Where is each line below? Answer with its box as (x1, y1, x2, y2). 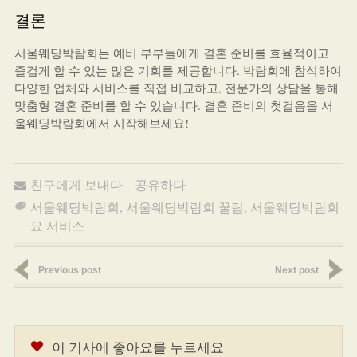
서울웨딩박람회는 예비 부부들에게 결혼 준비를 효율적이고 (14, 45, 329, 61)
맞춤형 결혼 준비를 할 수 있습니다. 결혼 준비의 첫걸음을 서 (14, 97, 333, 113)
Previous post (37, 265, 101, 276)
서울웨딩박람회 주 (249, 198, 355, 215)
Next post (275, 265, 320, 276)
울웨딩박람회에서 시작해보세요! (14, 115, 189, 131)
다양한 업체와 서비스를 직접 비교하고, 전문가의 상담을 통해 (14, 80, 339, 96)
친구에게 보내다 (29, 176, 123, 193)
